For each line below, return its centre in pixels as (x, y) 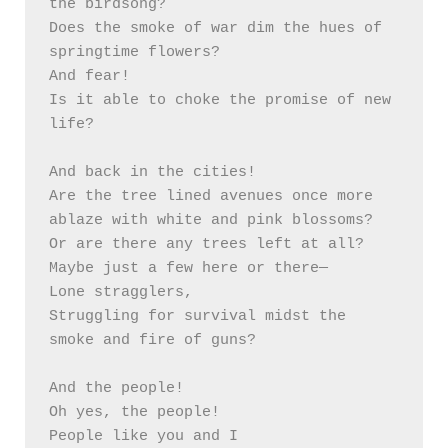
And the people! (116, 389)
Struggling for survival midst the (197, 317)
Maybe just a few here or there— (188, 269)
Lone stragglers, (125, 293)
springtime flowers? (139, 53)
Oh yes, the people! (134, 413)
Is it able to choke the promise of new (220, 101)
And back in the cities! (152, 173)
